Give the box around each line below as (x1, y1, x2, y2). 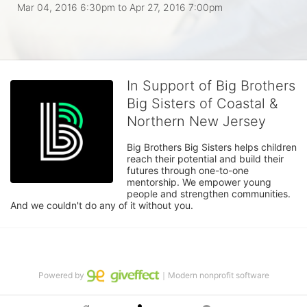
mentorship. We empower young (127, 175, 271, 188)
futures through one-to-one (127, 164, 249, 176)
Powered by (38, 270, 86, 281)
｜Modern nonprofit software (159, 270, 269, 281)
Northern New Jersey (127, 112, 266, 130)
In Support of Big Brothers (127, 77, 295, 94)
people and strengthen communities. (127, 187, 291, 199)
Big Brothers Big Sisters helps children (127, 140, 297, 153)
